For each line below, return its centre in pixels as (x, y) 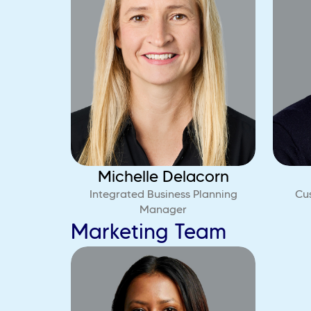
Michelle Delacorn (163, 176)
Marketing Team (149, 232)
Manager (163, 209)
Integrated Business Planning (163, 194)
